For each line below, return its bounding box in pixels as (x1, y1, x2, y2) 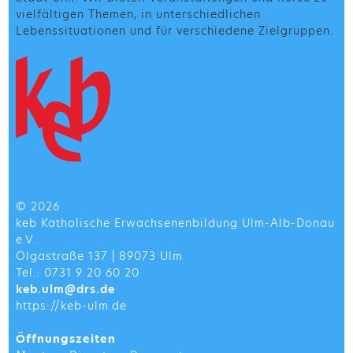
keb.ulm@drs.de (15, 281, 115, 298)
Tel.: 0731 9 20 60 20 (15, 265, 139, 281)
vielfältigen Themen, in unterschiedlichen (15, 6, 261, 23)
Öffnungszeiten (15, 331, 116, 347)
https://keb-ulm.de (15, 298, 127, 314)
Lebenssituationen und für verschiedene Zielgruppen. (15, 23, 333, 39)
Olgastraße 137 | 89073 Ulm (15, 248, 183, 265)
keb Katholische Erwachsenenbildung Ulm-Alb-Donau (15, 215, 335, 232)
